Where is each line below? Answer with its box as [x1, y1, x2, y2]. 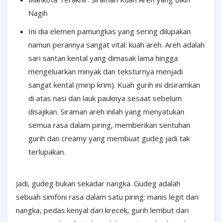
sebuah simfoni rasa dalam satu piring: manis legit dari [16, 191, 199, 202]
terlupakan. [28, 146, 65, 157]
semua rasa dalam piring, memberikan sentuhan [28, 119, 190, 130]
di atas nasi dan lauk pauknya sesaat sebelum [28, 93, 182, 103]
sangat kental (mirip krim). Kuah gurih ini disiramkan [28, 79, 200, 90]
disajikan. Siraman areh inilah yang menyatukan [28, 106, 184, 116]
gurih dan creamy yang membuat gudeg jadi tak [28, 133, 190, 143]
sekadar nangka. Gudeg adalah [77, 178, 180, 188]
